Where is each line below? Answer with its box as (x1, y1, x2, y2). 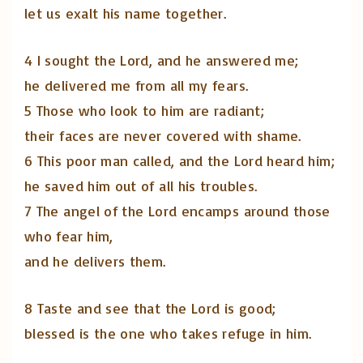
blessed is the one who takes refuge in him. (24, 324, 312, 343)
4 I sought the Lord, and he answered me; (24, 51, 299, 70)
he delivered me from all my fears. (24, 76, 249, 95)
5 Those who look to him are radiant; (24, 101, 264, 120)
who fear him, (24, 227, 113, 246)
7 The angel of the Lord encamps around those (24, 202, 331, 220)
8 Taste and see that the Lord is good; (24, 299, 276, 318)
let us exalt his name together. (24, 4, 227, 23)
